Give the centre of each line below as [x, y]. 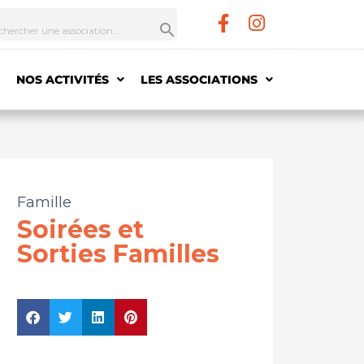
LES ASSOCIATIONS [199, 79]
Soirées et [80, 229]
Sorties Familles [118, 253]
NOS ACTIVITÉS [62, 79]
